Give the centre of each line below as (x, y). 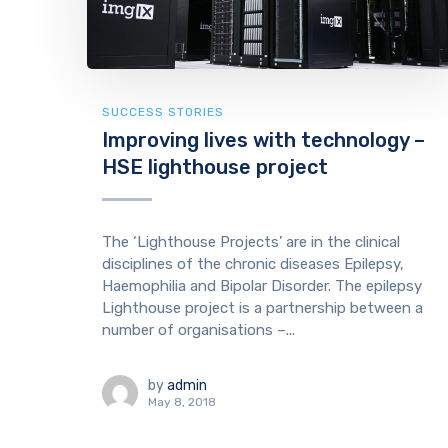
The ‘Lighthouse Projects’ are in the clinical (251, 242)
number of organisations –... (198, 330)
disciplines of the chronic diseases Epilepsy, (253, 264)
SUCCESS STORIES (163, 112)
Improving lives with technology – (263, 140)
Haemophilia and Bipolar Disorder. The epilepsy (262, 286)
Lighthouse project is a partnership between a (262, 308)
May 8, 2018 (182, 401)
